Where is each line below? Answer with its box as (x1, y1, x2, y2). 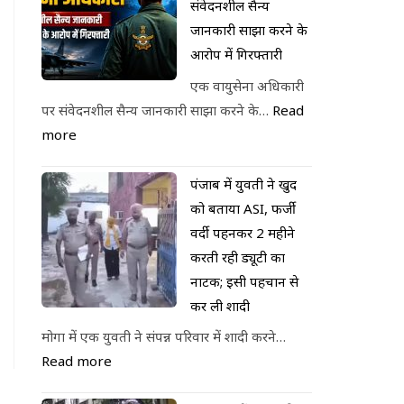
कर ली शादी (190, 296, 250, 315)
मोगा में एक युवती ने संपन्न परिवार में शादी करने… (41, 327, 286, 345)
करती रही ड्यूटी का (190, 247, 285, 266)
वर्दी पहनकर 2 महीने (190, 223, 295, 242)
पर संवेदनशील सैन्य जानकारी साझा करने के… (41, 100, 272, 119)
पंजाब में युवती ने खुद (190, 174, 297, 193)
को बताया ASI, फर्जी (190, 198, 296, 217)
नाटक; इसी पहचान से (190, 271, 298, 290)
